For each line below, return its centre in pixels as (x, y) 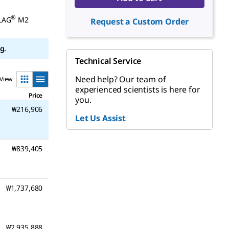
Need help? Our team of (121, 79)
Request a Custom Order (140, 21)
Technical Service (108, 61)
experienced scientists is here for (138, 89)
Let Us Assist (100, 118)
